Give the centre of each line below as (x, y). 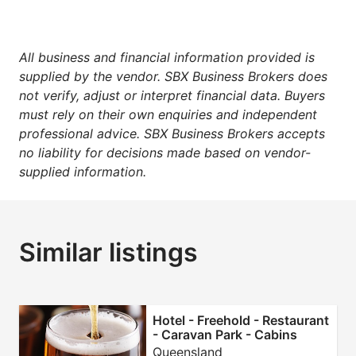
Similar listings (108, 252)
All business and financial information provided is (167, 57)
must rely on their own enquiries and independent (168, 114)
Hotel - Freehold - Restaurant (241, 320)
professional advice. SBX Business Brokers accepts (172, 133)
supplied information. (83, 171)
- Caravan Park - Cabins (225, 334)
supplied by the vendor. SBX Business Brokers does (173, 76)
